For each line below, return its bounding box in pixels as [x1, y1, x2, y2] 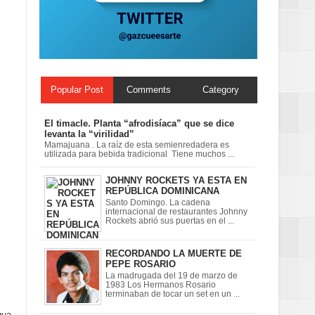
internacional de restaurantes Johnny [105, 207, 247, 216]
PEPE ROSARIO [105, 259, 176, 270]
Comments [127, 84, 172, 95]
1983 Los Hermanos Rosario [105, 281, 216, 289]
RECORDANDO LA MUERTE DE [105, 248, 242, 259]
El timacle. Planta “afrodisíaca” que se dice [44, 117, 234, 129]
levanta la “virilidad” [44, 128, 134, 139]
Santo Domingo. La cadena [105, 198, 210, 207]
